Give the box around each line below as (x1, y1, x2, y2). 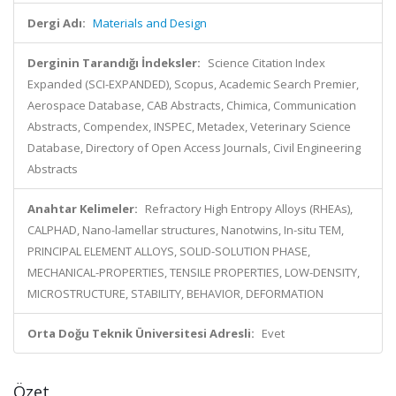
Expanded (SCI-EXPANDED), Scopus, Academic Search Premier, (27, 76, 359, 92)
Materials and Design (93, 15, 207, 31)
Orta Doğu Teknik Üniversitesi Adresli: (27, 325, 255, 341)
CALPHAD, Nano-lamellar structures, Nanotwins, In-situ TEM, (27, 222, 344, 238)
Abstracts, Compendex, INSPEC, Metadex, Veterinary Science (27, 118, 351, 134)
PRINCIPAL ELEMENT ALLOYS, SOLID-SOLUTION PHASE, (27, 243, 310, 259)
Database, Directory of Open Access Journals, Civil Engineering (27, 140, 361, 156)
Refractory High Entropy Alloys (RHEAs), (145, 201, 353, 217)
